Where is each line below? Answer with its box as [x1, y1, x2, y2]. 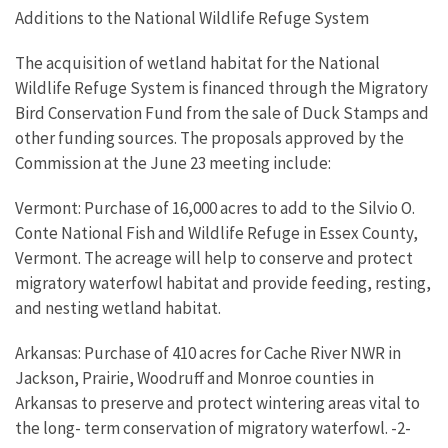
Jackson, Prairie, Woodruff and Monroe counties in [15, 367, 374, 389]
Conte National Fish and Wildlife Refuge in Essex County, [15, 222, 418, 244]
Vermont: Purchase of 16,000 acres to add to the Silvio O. [15, 197, 415, 219]
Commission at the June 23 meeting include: [15, 152, 331, 174]
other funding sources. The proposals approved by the [15, 127, 404, 149]
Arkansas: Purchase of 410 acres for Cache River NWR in [15, 342, 401, 364]
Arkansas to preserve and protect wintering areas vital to [15, 392, 420, 414]
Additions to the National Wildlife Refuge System [15, 7, 369, 29]
